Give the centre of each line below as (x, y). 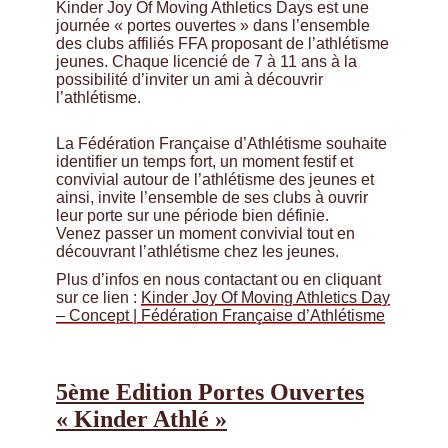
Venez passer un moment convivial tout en (205, 234)
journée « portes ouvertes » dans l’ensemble (213, 26)
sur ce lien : (98, 298)
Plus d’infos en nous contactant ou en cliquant (218, 280)
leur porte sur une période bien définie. (192, 216)
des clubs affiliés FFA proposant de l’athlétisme (222, 44)
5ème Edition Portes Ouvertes (210, 392)
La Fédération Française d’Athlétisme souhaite (221, 144)
